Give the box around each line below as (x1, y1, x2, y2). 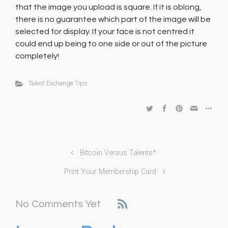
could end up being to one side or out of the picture (15, 40, 207, 48)
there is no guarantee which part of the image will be (15, 15, 211, 23)
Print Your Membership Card (64, 167, 156, 176)
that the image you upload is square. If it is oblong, (15, 3, 202, 11)
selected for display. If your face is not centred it (15, 27, 194, 36)
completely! (15, 52, 59, 60)
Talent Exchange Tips (28, 79, 88, 87)
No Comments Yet (15, 198, 101, 209)
